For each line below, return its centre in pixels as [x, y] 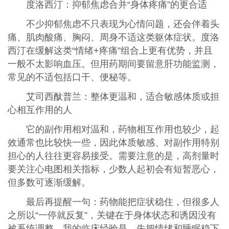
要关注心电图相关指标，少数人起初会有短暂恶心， [113, 169]
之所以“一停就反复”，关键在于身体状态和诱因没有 [112, 215]
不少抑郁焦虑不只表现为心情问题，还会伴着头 [122, 24]
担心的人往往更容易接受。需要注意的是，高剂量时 [113, 156]
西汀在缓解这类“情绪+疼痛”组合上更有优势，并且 [110, 51]
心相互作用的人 [40, 110]
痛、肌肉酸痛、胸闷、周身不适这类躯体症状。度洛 [113, 38]
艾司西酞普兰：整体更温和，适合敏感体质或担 [122, 97]
